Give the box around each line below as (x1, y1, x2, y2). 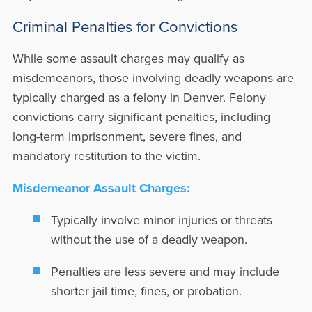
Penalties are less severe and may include (50, 263, 279, 280)
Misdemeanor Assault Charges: (12, 179, 190, 197)
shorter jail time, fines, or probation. (50, 282, 242, 299)
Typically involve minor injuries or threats (50, 211, 272, 228)
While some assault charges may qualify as (12, 49, 244, 67)
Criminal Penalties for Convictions (12, 15, 237, 37)
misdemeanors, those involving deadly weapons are (12, 69, 294, 86)
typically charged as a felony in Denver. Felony (12, 88, 266, 106)
